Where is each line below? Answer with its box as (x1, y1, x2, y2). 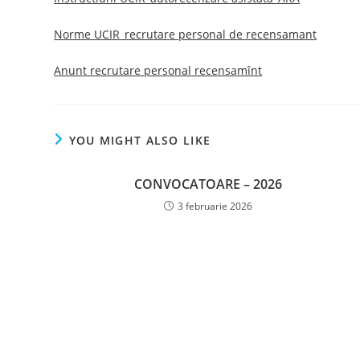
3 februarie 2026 (178, 199, 253, 213)
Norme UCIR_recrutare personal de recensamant (54, 27, 317, 42)
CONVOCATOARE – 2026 (134, 175, 283, 193)
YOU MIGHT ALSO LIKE (68, 133, 211, 148)
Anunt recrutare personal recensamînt (54, 63, 263, 78)
